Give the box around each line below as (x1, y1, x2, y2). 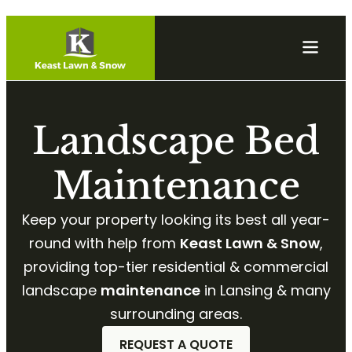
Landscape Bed (32, 118, 320, 164)
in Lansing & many (200, 280, 331, 300)
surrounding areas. (110, 304, 242, 324)
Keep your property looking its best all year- (22, 210, 330, 229)
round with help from (29, 233, 180, 253)
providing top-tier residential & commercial (24, 257, 328, 277)
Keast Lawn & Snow (180, 233, 320, 253)
